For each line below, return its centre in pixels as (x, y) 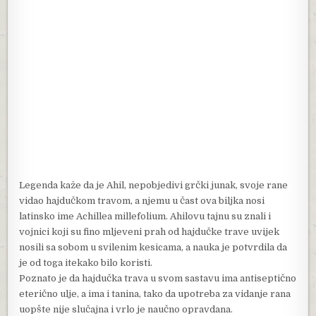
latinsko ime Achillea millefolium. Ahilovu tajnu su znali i (145, 216)
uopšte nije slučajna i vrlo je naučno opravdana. (126, 309)
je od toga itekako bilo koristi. (86, 262)
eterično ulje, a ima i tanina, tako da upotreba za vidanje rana (155, 293)
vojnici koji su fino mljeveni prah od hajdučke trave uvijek (150, 231)
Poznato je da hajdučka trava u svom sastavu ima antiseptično (158, 278)
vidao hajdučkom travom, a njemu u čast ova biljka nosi (142, 200)
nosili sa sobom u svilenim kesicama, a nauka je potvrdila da (153, 247)
